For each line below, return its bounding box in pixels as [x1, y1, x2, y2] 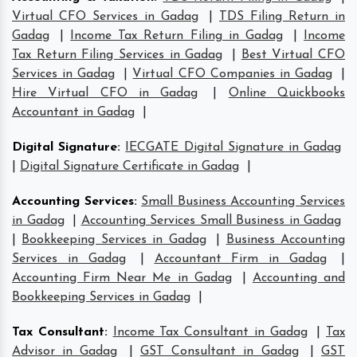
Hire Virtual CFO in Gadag [12, 86, 198, 100]
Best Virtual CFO [241, 48, 346, 61]
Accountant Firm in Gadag [154, 252, 328, 265]
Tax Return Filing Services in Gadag [12, 48, 223, 61]
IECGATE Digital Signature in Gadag [125, 140, 342, 154]
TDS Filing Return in [219, 10, 345, 23]
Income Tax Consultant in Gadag [112, 325, 308, 339]
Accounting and [252, 271, 345, 284]
